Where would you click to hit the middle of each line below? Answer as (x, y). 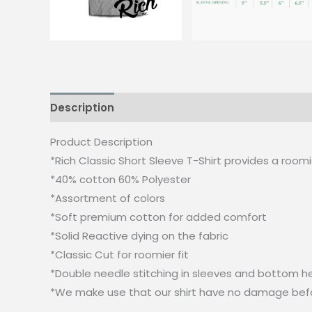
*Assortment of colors (108, 198)
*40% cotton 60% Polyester (120, 180)
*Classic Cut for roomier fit (119, 255)
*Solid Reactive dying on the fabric (139, 236)
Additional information (190, 107)
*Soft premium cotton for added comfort (158, 217)
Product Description (101, 142)
